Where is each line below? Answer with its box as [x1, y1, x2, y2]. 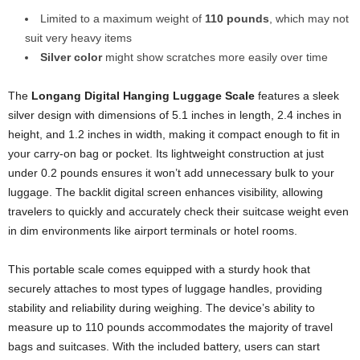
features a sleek [255, 88, 339, 102]
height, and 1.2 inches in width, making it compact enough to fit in [8, 127, 340, 141]
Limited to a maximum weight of [40, 11, 205, 25]
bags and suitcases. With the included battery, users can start [8, 339, 320, 353]
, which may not [269, 11, 349, 25]
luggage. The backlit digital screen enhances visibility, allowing [8, 185, 323, 198]
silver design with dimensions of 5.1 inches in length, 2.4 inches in [8, 108, 342, 121]
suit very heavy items [25, 31, 132, 44]
